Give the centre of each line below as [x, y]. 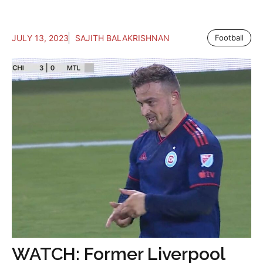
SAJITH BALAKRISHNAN [122, 38]
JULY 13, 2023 [40, 38]
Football [229, 38]
